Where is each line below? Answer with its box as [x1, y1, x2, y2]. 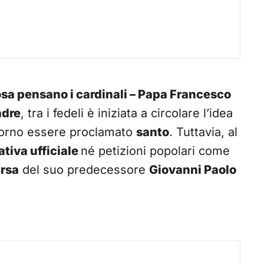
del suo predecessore [19, 163, 149, 177]
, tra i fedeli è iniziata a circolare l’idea [21, 106, 233, 121]
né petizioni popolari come [81, 144, 230, 159]
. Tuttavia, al [169, 125, 237, 140]
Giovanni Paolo [149, 163, 236, 177]
